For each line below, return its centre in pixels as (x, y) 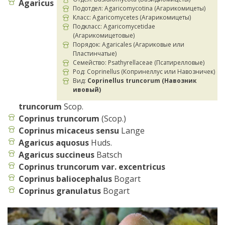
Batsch (108, 155)
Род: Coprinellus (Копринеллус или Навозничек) (144, 72)
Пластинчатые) (95, 54)
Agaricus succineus (57, 155)
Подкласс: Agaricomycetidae (114, 27)
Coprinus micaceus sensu (69, 131)
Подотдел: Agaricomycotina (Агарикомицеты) (139, 9)
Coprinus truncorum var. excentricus (92, 167)
